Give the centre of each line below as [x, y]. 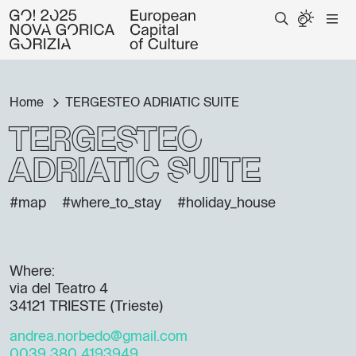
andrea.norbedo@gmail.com [99, 337]
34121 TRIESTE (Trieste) [87, 307]
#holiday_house [226, 203]
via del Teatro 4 [59, 289]
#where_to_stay [112, 203]
